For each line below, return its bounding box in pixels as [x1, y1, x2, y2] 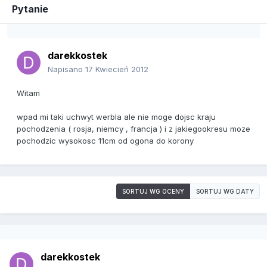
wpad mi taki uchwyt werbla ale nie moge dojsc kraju [17, 112, 216, 122]
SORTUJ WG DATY [196, 188, 254, 195]
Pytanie [12, 3, 48, 15]
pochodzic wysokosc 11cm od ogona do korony [17, 136, 194, 146]
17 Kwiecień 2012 [85, 64, 148, 74]
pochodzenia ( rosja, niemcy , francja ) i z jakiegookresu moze [17, 124, 250, 134]
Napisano [48, 64, 85, 74]
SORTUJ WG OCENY [122, 188, 184, 195]
